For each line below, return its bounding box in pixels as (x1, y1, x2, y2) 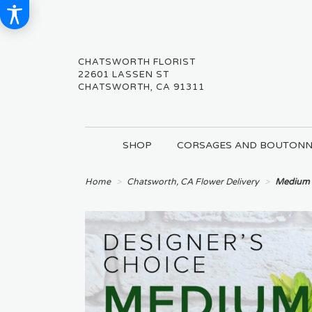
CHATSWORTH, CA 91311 (78, 81, 205, 93)
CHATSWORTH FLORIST (78, 56, 196, 68)
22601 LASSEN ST (78, 69, 169, 80)
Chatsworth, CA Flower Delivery (127, 176, 259, 188)
